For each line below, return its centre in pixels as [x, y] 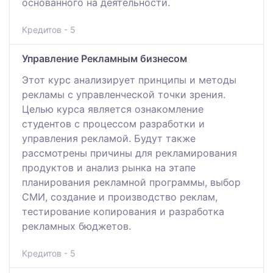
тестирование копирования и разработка [123, 211]
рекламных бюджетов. [76, 226]
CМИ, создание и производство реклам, [120, 197]
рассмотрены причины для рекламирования [129, 153]
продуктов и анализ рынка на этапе [109, 167]
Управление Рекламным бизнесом [105, 58]
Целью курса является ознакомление [113, 109]
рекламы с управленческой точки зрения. [124, 94]
